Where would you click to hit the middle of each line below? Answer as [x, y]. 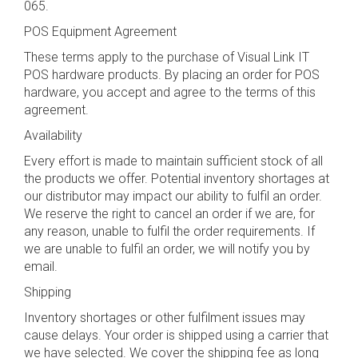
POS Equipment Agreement [100, 32]
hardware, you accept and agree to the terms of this [170, 92]
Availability [53, 135]
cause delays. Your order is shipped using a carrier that [176, 335]
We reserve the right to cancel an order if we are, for [169, 214]
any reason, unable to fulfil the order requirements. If [169, 231]
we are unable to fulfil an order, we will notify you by [167, 249]
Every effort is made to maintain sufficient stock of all [173, 161]
